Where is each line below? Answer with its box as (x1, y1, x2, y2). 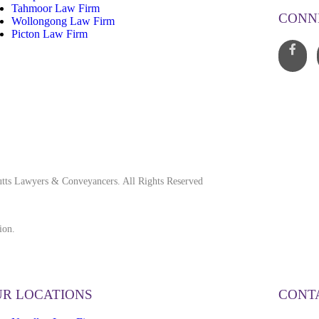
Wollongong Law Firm (11, 14, 115, 27)
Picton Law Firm (11, 27, 88, 40)
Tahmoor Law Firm (11, 1, 100, 14)
